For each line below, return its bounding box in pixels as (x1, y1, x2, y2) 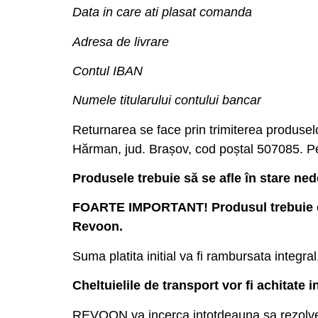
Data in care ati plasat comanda (72, 5, 252, 20)
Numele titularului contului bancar (72, 93, 261, 108)
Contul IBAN (72, 63, 143, 78)
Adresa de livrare (72, 34, 169, 49)
